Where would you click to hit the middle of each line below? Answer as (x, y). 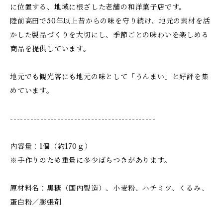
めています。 (32, 91)
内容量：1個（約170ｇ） (51, 146)
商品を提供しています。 (50, 49)
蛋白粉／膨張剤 (36, 202)
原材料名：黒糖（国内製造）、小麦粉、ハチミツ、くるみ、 (110, 188)
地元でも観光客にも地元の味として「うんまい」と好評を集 (110, 77)
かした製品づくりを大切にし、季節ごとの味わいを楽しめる (110, 35)
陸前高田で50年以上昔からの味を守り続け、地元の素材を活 (110, 21)
